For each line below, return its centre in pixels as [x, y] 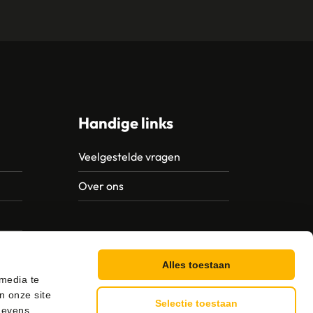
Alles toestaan [196, 265]
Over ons [101, 186]
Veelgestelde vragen [129, 156]
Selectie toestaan [196, 303]
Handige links [126, 123]
